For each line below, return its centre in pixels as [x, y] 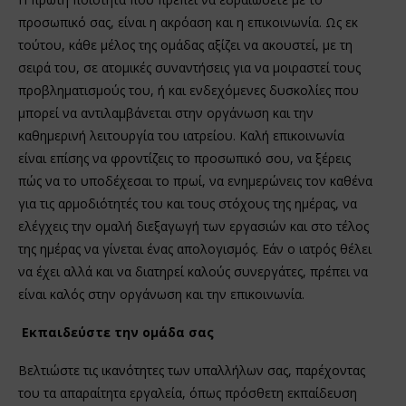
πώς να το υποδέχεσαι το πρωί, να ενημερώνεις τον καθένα [195, 180]
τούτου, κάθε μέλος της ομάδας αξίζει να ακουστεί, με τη [185, 44]
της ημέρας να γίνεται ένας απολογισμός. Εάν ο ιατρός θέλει [195, 248]
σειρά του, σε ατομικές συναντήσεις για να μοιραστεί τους [189, 67]
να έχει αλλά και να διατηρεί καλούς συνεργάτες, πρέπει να [193, 271]
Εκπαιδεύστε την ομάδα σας [116, 332]
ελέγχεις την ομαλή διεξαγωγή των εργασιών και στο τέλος [193, 226]
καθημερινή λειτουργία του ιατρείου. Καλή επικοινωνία [181, 135]
